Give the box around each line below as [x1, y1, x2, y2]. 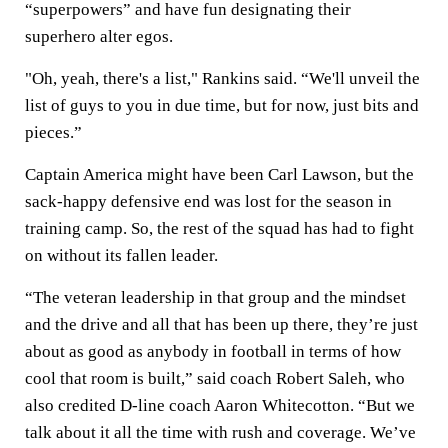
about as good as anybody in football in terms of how [25, 342, 401, 361]
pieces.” [25, 123, 82, 142]
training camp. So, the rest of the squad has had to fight [25, 219, 414, 238]
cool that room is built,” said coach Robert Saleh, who [25, 369, 405, 388]
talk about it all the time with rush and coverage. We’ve [25, 423, 416, 442]
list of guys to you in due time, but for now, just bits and [25, 96, 419, 115]
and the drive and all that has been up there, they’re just [25, 315, 418, 334]
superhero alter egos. [25, 27, 173, 46]
